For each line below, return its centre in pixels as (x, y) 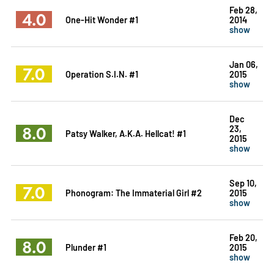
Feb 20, (243, 237)
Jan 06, (243, 64)
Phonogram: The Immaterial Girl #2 (133, 192)
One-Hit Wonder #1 (102, 19)
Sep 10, (243, 182)
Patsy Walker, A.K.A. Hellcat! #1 (125, 133)
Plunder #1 (86, 246)
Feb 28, (243, 9)
